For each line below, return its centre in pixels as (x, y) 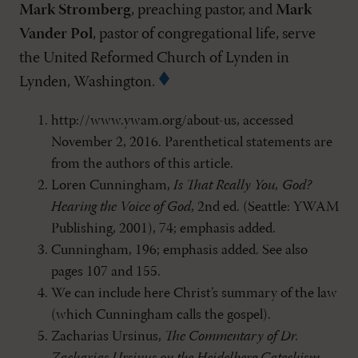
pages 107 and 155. (106, 272)
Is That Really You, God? (243, 186)
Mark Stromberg (75, 10)
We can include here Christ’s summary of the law (194, 294)
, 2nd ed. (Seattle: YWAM (265, 207)
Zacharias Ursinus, (108, 337)
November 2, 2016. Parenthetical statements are (192, 143)
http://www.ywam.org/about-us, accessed (172, 121)
